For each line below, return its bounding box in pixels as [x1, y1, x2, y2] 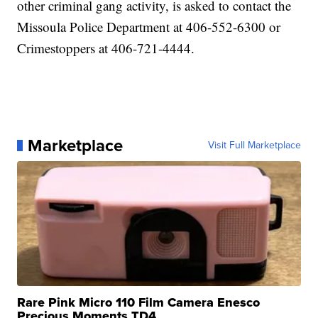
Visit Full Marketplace [207, 137, 301, 153]
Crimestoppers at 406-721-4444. [17, 38, 195, 57]
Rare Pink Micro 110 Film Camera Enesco [17, 292, 261, 312]
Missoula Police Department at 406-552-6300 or [17, 17, 281, 35]
